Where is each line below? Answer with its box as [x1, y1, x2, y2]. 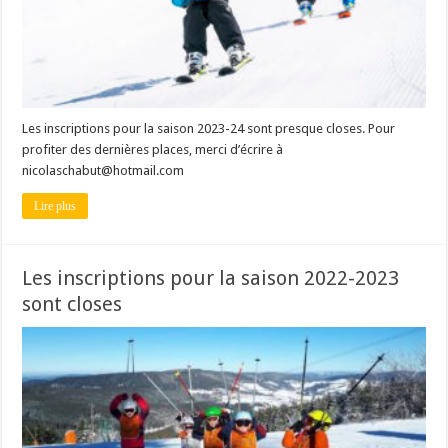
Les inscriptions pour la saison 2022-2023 [22, 265, 400, 290]
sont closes [22, 291, 123, 316]
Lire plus [34, 198, 77, 213]
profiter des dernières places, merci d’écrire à [22, 141, 284, 157]
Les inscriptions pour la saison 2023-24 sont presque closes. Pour [22, 120, 396, 136]
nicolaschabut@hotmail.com [22, 162, 185, 178]
